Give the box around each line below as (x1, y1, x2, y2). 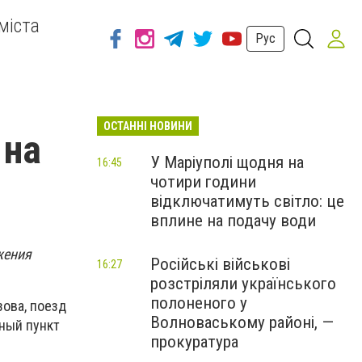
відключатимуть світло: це (150, 192, 344, 211)
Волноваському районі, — (150, 313, 334, 332)
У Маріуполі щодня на (150, 153, 304, 172)
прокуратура (150, 332, 238, 351)
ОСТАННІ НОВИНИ (103, 120, 192, 133)
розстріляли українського (150, 274, 336, 293)
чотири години (150, 172, 256, 192)
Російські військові (150, 255, 290, 274)
